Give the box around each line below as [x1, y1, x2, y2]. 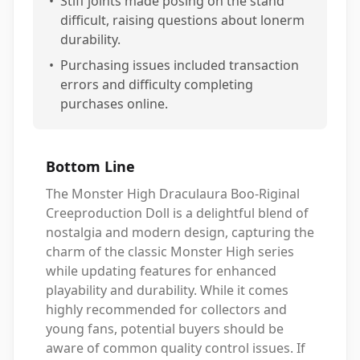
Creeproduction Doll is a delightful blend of [46, 204, 309, 222]
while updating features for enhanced [46, 262, 276, 280]
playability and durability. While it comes [46, 281, 288, 299]
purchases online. [60, 95, 168, 112]
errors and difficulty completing [60, 76, 253, 93]
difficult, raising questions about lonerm [60, 11, 305, 29]
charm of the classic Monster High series [46, 243, 294, 260]
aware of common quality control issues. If [46, 339, 305, 357]
